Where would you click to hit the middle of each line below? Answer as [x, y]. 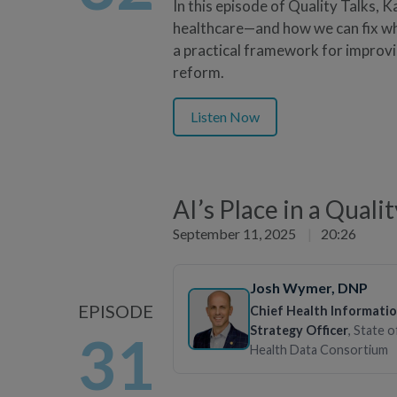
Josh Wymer [291, 287]
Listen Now [225, 116]
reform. [198, 72]
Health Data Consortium [319, 349]
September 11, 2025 [236, 233]
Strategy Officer [299, 330]
